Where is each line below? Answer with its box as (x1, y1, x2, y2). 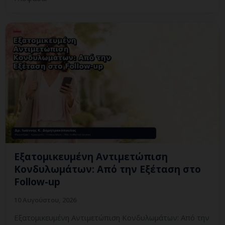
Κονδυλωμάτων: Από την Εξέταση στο (14, 163, 201, 176)
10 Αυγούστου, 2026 (14, 195, 76, 205)
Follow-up (14, 175, 60, 189)
